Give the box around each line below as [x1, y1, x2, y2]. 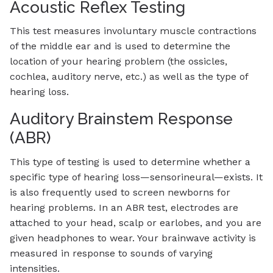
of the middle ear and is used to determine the [10, 40, 230, 52]
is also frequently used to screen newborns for [10, 186, 230, 198]
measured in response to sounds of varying [10, 247, 213, 259]
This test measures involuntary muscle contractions [10, 25, 257, 37]
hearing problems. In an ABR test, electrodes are [10, 201, 238, 213]
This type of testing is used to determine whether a [10, 155, 250, 168]
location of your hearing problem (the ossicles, [10, 55, 227, 68]
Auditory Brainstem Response [10, 109, 233, 129]
